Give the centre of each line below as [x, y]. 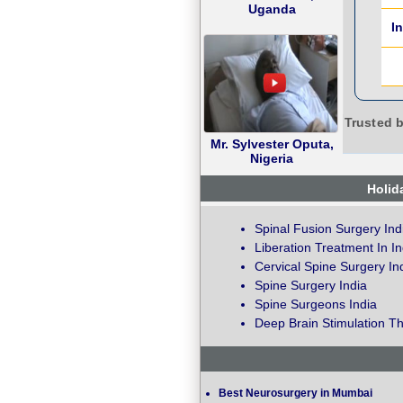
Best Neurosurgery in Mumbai [296, 394]
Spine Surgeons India [316, 304]
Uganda [272, 9]
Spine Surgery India [311, 286]
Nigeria [272, 159]
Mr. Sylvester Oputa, [272, 144]
